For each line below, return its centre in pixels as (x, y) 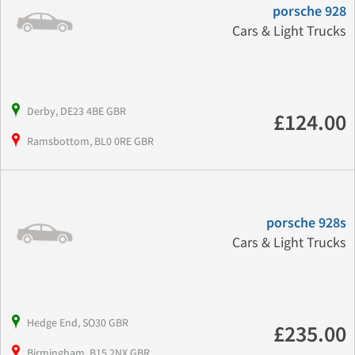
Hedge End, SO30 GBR (78, 322)
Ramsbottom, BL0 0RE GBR (90, 141)
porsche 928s (306, 223)
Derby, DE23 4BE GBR (76, 111)
